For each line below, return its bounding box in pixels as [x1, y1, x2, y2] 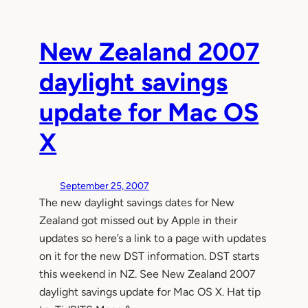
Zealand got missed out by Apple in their [39, 214, 238, 228]
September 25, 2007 [59, 180, 149, 192]
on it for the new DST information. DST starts [39, 250, 260, 263]
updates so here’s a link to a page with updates [39, 232, 267, 245]
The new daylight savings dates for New [39, 196, 235, 210]
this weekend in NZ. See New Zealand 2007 [39, 267, 256, 281]
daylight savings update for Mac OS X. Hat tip [39, 285, 261, 299]
